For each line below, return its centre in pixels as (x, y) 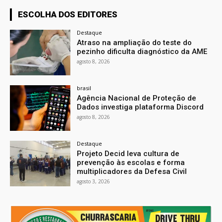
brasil (84, 88)
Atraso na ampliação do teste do (135, 43)
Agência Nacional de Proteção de (137, 98)
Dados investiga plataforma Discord (140, 107)
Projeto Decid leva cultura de (128, 153)
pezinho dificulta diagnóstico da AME (142, 52)
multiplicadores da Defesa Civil (132, 171)
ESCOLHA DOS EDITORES (68, 15)
